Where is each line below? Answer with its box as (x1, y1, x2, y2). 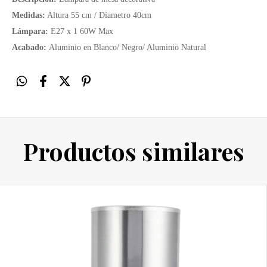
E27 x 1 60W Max (48, 27, 113, 36)
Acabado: (12, 43, 49, 52)
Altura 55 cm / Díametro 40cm (45, 11, 151, 20)
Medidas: (12, 11, 45, 20)
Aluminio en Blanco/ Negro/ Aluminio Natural (49, 43, 206, 52)
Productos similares (23, 135, 244, 167)
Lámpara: (12, 27, 48, 36)
